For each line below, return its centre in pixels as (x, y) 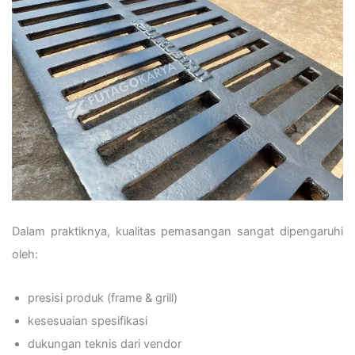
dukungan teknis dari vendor (105, 344)
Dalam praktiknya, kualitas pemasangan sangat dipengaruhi (177, 232)
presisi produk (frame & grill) (103, 298)
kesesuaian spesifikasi (88, 321)
